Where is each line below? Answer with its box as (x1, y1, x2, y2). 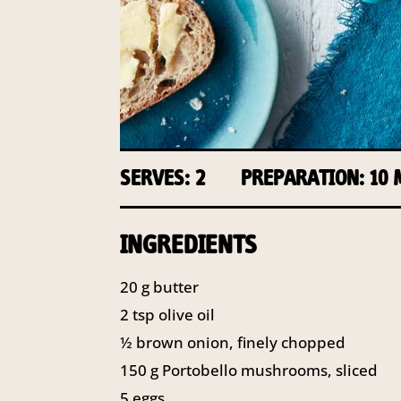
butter (153, 277, 200, 298)
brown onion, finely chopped (136, 332, 346, 354)
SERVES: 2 (120, 166, 206, 192)
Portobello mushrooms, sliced (162, 360, 379, 381)
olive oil (158, 304, 216, 326)
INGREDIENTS (120, 229, 258, 260)
